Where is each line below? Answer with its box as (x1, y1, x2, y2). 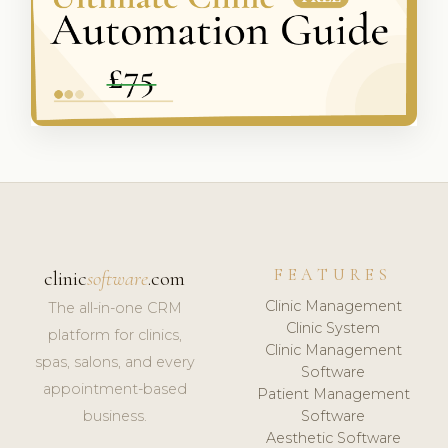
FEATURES (274, 264, 393, 285)
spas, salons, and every (34, 352, 195, 371)
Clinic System (286, 319, 381, 338)
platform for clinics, (47, 325, 182, 344)
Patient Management (256, 385, 410, 404)
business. (82, 406, 147, 425)
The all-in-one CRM (47, 298, 182, 317)
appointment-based (42, 379, 187, 398)
